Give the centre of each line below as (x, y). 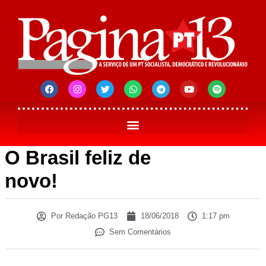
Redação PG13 (90, 216)
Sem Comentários (140, 232)
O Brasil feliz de (78, 158)
